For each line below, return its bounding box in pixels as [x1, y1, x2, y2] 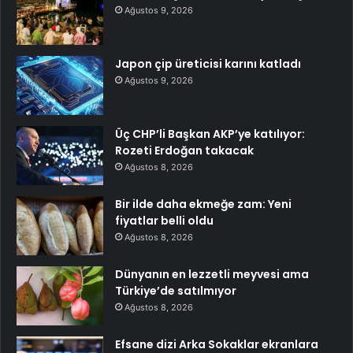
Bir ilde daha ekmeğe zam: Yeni [115, 196, 292, 213]
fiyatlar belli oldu [115, 213, 214, 229]
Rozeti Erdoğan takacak [115, 143, 254, 159]
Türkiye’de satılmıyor [115, 283, 236, 299]
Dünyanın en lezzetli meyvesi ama [115, 266, 309, 283]
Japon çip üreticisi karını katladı [115, 56, 301, 72]
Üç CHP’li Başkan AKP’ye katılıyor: [115, 126, 305, 143]
